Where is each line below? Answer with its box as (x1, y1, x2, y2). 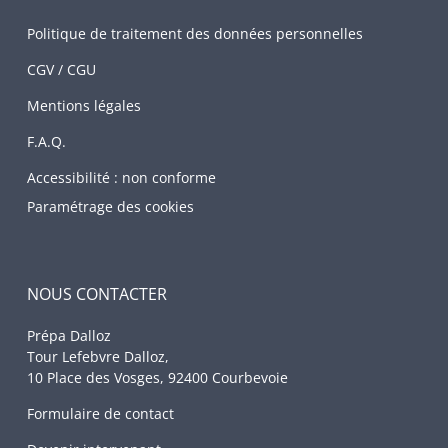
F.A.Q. (27, 132, 67, 152)
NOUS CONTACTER (27, 283, 168, 306)
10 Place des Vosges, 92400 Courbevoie (27, 368, 289, 388)
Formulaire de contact (27, 404, 175, 424)
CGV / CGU (27, 60, 97, 80)
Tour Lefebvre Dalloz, (27, 347, 170, 367)
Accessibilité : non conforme (27, 168, 217, 188)
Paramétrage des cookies (27, 196, 195, 216)
